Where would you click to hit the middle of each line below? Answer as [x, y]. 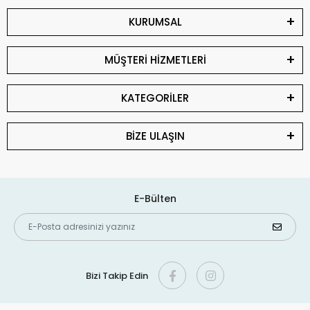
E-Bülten [155, 199]
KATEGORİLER [155, 98]
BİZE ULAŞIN [155, 136]
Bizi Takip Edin [117, 275]
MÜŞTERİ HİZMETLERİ [155, 60]
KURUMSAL [155, 22]
